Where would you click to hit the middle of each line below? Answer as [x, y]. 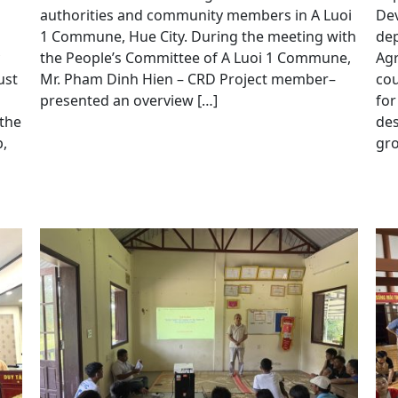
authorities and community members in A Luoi [195, 15]
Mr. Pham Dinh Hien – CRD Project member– [187, 79]
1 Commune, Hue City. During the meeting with [198, 36]
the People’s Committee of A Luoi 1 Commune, [195, 57]
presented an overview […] [128, 100]
